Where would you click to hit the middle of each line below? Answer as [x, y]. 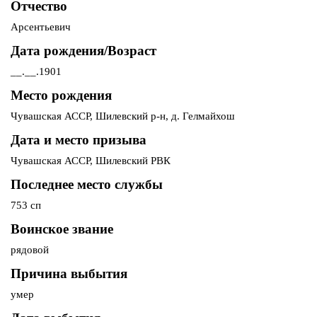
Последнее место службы [87, 185]
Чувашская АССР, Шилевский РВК [91, 161]
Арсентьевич [41, 27]
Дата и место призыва [79, 140]
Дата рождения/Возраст [83, 51]
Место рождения [61, 96]
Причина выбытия [69, 274]
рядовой [30, 250]
